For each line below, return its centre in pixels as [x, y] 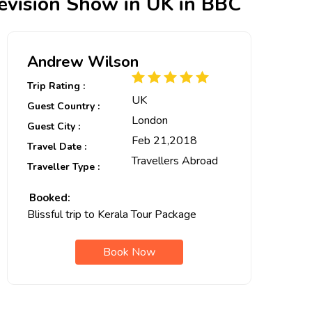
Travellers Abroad [175, 161]
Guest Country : [63, 106]
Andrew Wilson [83, 62]
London [150, 120]
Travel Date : [57, 147]
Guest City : [54, 126]
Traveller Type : [63, 167]
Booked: [50, 198]
